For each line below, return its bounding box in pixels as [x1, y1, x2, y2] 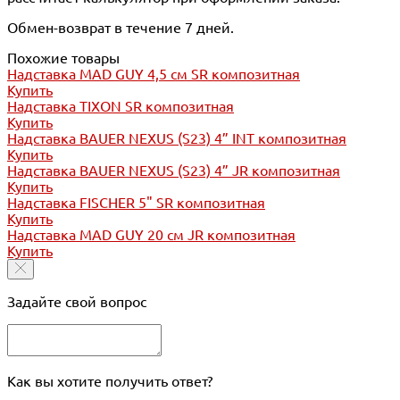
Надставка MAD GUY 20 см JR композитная [7, 226, 296, 243]
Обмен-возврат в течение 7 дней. [7, 19, 234, 36]
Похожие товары [7, 49, 120, 66]
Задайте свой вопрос [7, 293, 146, 310]
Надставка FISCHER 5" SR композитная [7, 194, 265, 211]
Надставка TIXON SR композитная [7, 97, 234, 114]
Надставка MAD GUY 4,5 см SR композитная [7, 65, 300, 82]
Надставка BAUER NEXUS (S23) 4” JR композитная [7, 162, 340, 179]
